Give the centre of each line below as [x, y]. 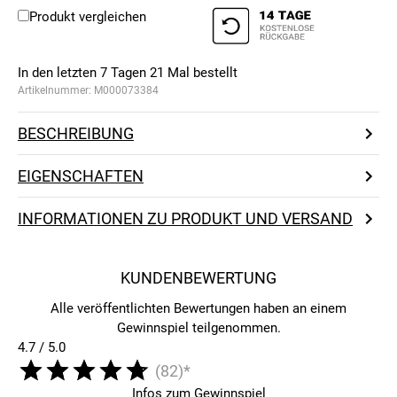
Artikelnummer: [56, 91]
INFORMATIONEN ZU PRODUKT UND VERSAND [185, 219]
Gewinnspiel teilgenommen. [198, 328]
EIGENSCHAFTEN [81, 176]
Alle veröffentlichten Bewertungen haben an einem [198, 309]
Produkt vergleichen [88, 17]
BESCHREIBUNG [76, 134]
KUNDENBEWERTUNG [198, 278]
